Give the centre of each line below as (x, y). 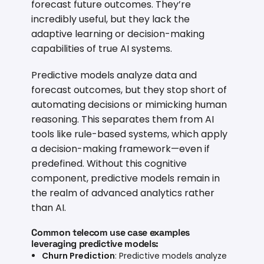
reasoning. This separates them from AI (123, 119)
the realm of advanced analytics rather (123, 193)
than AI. (49, 207)
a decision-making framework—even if (121, 148)
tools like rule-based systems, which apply (130, 134)
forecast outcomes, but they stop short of (129, 90)
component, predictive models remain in (126, 178)
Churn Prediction (79, 255)
